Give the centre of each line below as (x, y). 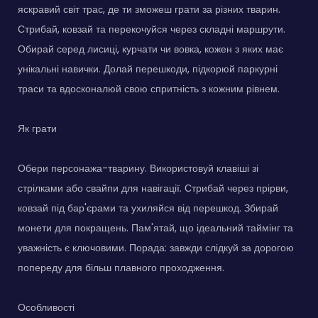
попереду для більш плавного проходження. (121, 267)
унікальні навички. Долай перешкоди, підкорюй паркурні (148, 68)
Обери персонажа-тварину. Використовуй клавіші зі (138, 168)
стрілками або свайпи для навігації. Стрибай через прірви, (153, 188)
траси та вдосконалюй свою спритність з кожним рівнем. (149, 88)
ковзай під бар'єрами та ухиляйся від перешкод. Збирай (148, 208)
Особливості (46, 307)
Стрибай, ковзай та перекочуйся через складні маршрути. (152, 29)
